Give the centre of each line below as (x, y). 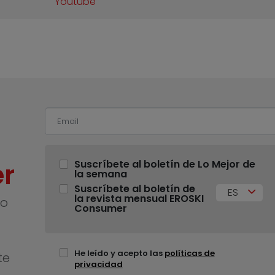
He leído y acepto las (119, 254)
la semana (100, 174)
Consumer (100, 209)
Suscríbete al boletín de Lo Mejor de (165, 165)
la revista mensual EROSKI (139, 199)
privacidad (98, 265)
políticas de (189, 254)
